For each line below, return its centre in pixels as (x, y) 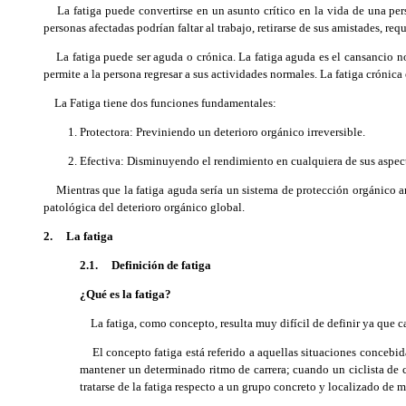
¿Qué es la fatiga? (126, 294)
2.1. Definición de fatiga (145, 265)
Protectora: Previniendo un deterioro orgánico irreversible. (222, 132)
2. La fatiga (78, 236)
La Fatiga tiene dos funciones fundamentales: (160, 103)
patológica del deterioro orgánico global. (144, 207)
